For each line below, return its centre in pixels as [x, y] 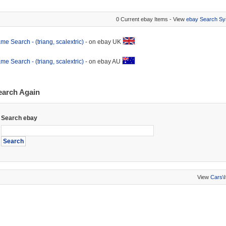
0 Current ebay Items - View [151, 19]
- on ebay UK [103, 42]
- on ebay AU [103, 62]
